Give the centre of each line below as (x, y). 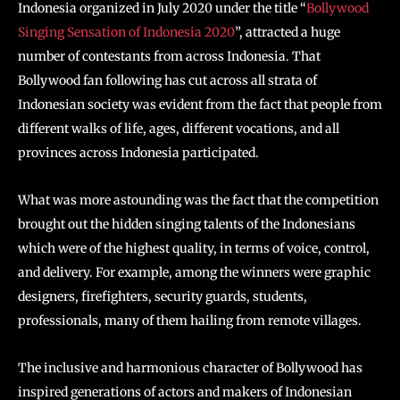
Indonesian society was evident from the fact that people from (200, 105)
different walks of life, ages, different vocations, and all (179, 129)
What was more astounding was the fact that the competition (198, 200)
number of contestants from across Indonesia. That (169, 57)
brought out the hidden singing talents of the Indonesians (187, 225)
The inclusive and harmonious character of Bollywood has (190, 368)
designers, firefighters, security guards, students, (162, 297)
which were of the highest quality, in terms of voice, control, (194, 249)
